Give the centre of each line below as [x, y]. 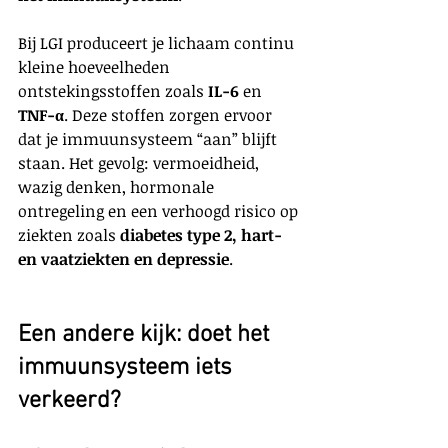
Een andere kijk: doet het [146, 335]
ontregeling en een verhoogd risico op [160, 211]
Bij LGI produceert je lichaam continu [158, 43]
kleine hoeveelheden [96, 67]
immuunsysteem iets [128, 368]
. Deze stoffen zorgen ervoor [170, 115]
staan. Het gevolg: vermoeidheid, [140, 163]
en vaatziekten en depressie [123, 259]
